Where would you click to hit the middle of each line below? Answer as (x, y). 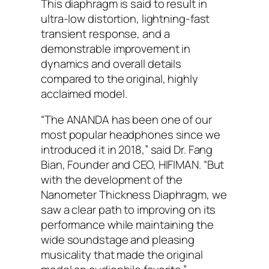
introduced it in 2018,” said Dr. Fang (127, 150)
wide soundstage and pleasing (118, 240)
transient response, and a (105, 33)
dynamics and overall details (111, 63)
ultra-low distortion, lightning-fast (125, 18)
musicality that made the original (122, 255)
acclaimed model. (84, 93)
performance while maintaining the (127, 225)
